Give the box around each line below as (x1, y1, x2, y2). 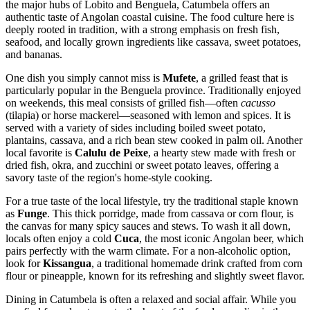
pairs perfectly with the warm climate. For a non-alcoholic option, (6, 244, 291, 257)
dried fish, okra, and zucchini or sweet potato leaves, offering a (6, 158, 279, 171)
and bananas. (6, 48, 62, 60)
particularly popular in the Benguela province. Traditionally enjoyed (6, 84, 301, 96)
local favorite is (6, 146, 75, 158)
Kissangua (43, 257, 91, 269)
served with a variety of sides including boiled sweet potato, (6, 121, 266, 134)
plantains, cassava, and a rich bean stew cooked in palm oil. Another (6, 134, 302, 146)
